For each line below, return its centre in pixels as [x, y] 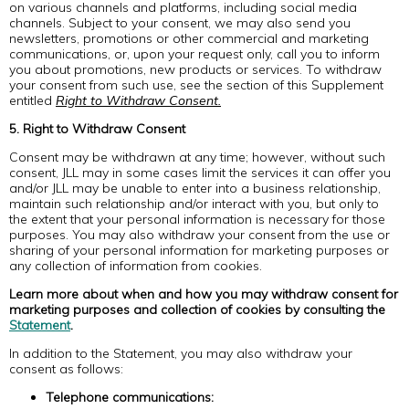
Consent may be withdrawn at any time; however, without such [197, 157]
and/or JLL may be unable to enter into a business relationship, [195, 188]
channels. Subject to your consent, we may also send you [180, 23]
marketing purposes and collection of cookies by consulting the [197, 309]
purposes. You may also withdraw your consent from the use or [199, 235]
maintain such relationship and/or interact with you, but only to [194, 204]
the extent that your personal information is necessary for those [197, 219]
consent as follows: [66, 369]
